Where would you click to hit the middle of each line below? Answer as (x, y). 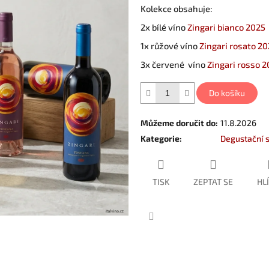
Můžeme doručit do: (179, 123)
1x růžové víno (170, 46)
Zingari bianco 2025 (226, 27)
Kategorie (160, 139)
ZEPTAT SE (213, 181)
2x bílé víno (164, 27)
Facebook (169, 232)
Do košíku (227, 93)
